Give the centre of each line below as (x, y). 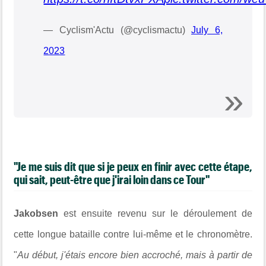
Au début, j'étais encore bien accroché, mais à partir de (135, 255)
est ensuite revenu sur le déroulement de (158, 213)
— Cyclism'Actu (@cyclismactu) (118, 30)
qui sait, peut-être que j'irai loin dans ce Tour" (112, 179)
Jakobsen (39, 213)
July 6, (207, 30)
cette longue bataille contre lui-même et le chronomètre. (133, 234)
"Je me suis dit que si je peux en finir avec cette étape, (133, 166)
